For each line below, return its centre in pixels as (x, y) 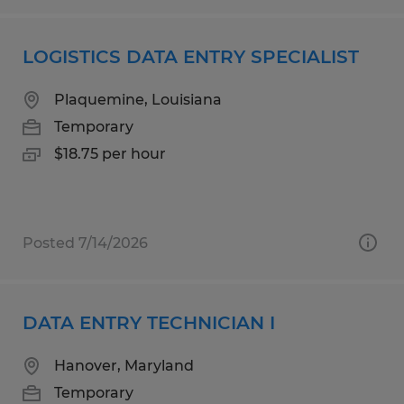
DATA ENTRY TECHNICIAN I (149, 322)
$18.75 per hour (110, 153)
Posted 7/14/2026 (85, 243)
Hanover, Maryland (124, 365)
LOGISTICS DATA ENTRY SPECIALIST (191, 56)
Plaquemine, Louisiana (138, 99)
